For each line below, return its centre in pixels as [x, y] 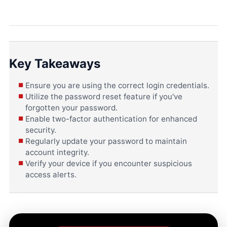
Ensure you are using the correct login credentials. [117, 86]
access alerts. [51, 175]
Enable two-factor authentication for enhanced [111, 119]
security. [41, 130]
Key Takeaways [55, 64]
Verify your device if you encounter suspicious [109, 164]
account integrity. [57, 153]
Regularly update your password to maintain [106, 141]
